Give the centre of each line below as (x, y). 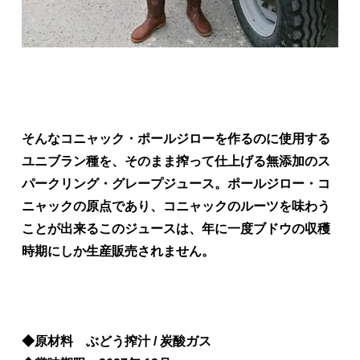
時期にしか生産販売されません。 (118, 251)
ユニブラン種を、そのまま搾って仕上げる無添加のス (176, 161)
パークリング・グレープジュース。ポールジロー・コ (176, 183)
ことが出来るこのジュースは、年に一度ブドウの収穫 (176, 228)
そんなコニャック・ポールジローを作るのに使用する (176, 138)
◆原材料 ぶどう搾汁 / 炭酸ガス (116, 341)
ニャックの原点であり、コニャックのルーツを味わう (176, 206)
